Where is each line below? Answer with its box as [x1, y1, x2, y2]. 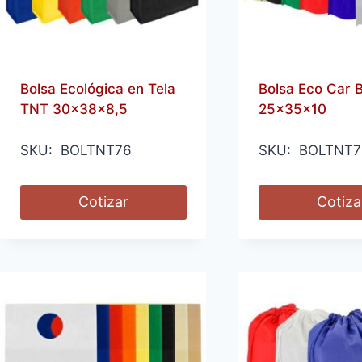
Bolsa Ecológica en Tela [19, 81, 175, 98]
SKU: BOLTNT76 [19, 142, 132, 159]
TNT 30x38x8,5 [19, 101, 128, 118]
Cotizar [78, 193, 128, 211]
